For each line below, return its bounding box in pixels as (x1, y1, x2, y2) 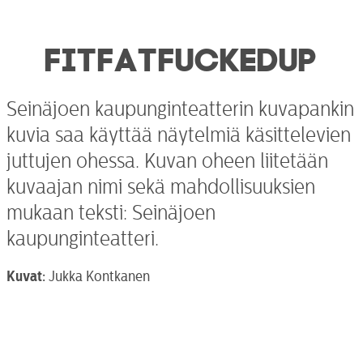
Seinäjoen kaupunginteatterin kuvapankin (6, 98, 354, 120)
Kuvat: (6, 268, 45, 284)
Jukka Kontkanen (45, 268, 150, 284)
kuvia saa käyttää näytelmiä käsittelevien (6, 124, 351, 146)
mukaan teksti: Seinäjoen (6, 202, 216, 224)
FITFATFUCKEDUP (45, 39, 318, 72)
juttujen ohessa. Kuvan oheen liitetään (6, 150, 328, 172)
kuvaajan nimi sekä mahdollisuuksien (6, 176, 315, 198)
